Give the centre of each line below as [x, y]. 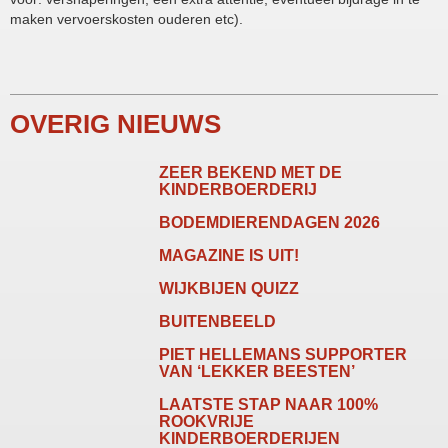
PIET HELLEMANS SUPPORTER [283, 355]
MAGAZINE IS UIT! [229, 256]
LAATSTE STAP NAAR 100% [269, 405]
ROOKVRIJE [207, 422]
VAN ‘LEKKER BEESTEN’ [257, 372]
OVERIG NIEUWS [115, 124]
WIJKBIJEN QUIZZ [229, 289]
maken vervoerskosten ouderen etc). [126, 19]
